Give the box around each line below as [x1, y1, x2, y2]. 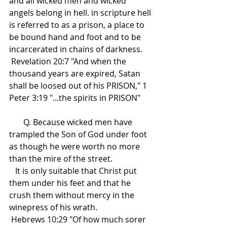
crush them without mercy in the [9, 190, 136, 201]
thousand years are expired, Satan [9, 68, 142, 80]
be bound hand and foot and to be [9, 31, 143, 43]
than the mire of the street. [9, 153, 112, 165]
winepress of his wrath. [9, 202, 97, 213]
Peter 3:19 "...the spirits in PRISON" [9, 92, 140, 104]
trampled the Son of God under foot [9, 129, 149, 140]
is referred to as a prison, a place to [9, 19, 146, 31]
